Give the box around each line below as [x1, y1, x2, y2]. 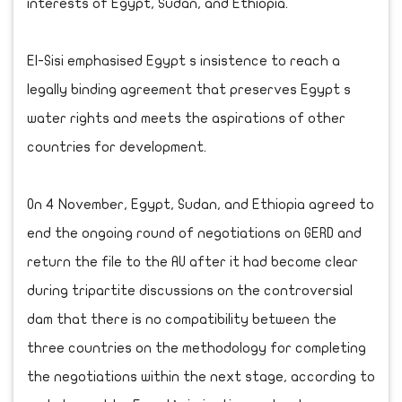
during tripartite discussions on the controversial [27, 283, 353, 298]
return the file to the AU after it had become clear [27, 254, 358, 269]
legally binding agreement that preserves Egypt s [27, 82, 351, 97]
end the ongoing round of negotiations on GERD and [27, 225, 362, 240]
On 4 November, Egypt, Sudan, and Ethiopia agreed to [27, 197, 374, 212]
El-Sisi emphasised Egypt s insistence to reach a [27, 53, 340, 68]
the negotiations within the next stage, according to [27, 369, 375, 384]
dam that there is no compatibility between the [27, 311, 336, 327]
